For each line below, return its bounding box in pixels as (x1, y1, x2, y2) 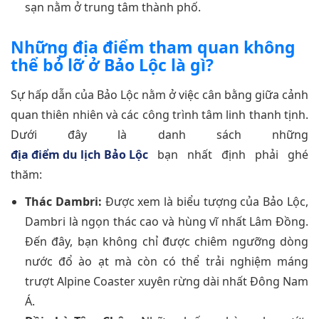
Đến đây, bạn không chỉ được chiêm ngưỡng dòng (25, 233, 308, 249)
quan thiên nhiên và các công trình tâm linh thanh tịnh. (11, 106, 308, 122)
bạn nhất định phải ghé (148, 146, 308, 162)
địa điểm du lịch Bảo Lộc (11, 146, 148, 162)
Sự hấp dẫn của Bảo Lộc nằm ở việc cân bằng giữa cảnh (11, 86, 308, 103)
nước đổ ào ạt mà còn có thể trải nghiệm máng (25, 253, 308, 269)
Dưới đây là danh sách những (11, 126, 308, 142)
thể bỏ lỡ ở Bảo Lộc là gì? (11, 53, 214, 76)
